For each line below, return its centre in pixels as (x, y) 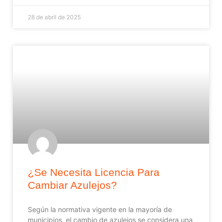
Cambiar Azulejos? (72, 185)
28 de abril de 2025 (54, 17)
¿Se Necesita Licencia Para (94, 172)
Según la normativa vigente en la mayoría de (100, 209)
